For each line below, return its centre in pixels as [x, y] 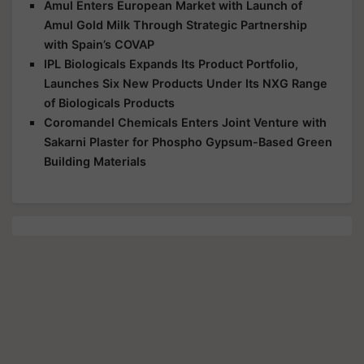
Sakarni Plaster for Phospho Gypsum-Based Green [188, 141]
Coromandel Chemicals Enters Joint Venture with [185, 122]
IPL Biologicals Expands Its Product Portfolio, [171, 63]
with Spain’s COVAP [99, 44]
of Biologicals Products [109, 102]
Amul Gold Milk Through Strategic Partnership [175, 24]
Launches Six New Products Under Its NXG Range [186, 83]
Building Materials [95, 161]
